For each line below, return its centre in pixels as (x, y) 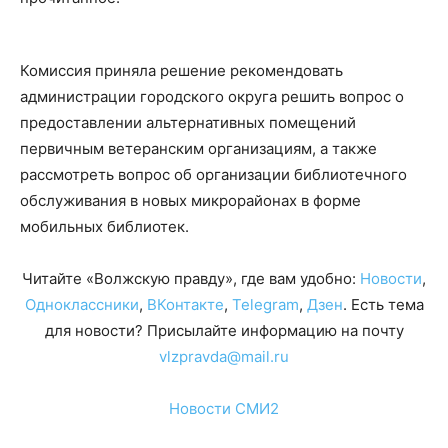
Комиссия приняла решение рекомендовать (181, 70)
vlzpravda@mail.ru (224, 356)
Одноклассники (81, 304)
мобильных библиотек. (104, 226)
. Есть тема (383, 304)
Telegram (265, 304)
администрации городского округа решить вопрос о (212, 96)
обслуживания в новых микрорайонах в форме (190, 200)
